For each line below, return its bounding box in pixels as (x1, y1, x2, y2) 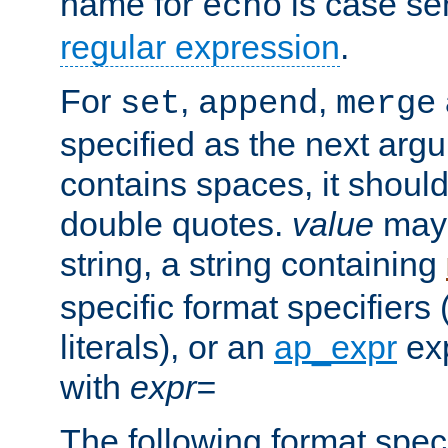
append (198, 85, 318, 124)
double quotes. (60, 205, 292, 244)
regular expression (60, 28, 340, 67)
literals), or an (60, 328, 274, 367)
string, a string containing (60, 245, 446, 284)
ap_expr (274, 328, 397, 367)
